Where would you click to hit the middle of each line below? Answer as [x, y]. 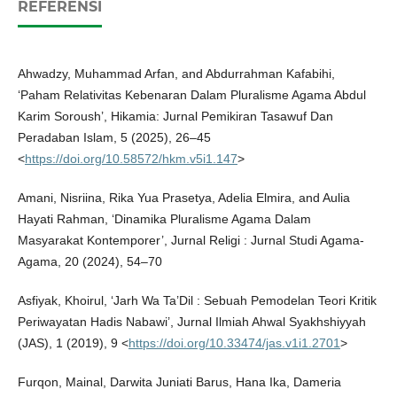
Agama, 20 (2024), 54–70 [90, 262]
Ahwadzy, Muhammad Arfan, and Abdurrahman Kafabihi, [176, 74]
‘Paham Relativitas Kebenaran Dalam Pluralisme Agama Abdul [191, 95]
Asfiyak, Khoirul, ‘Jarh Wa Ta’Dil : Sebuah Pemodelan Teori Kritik [197, 301]
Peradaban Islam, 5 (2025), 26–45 [114, 138]
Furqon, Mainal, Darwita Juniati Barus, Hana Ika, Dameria [179, 382]
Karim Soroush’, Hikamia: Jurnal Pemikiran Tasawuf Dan [175, 117]
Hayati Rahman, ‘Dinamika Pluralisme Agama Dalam [164, 219]
